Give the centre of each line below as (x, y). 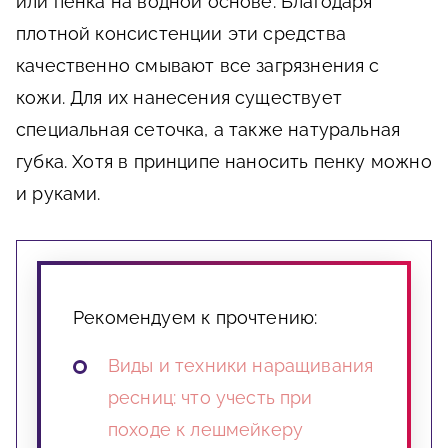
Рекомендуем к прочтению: (195, 318)
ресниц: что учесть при (210, 398)
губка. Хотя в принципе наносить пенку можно (224, 162)
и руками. (58, 194)
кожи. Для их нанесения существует (179, 98)
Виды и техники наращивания (241, 366)
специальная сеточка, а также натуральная (208, 130)
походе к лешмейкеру (206, 430)
